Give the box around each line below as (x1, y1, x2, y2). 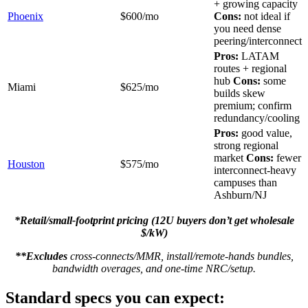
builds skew (214, 87, 265, 99)
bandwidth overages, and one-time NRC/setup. (52, 262, 256, 274)
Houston (8, 157, 45, 170)
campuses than (214, 176, 277, 188)
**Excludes (14, 250, 67, 262)
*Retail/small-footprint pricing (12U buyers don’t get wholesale (14, 214, 294, 226)
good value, (239, 126, 292, 139)
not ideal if (241, 10, 290, 22)
